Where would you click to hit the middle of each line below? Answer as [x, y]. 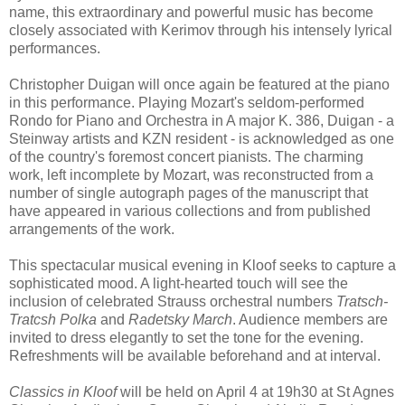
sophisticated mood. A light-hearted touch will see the [179, 283]
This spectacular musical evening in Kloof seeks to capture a [202, 265]
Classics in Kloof [63, 391]
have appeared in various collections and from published [190, 211]
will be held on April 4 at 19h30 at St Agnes [255, 391]
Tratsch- [362, 301]
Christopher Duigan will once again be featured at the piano [199, 84]
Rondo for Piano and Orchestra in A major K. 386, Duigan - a [202, 120]
